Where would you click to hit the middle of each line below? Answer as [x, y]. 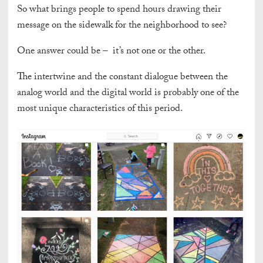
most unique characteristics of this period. [101, 110]
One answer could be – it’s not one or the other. [111, 52]
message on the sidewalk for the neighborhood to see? [122, 26]
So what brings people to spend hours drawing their [119, 11]
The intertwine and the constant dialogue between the [122, 78]
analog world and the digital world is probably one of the [128, 94]
